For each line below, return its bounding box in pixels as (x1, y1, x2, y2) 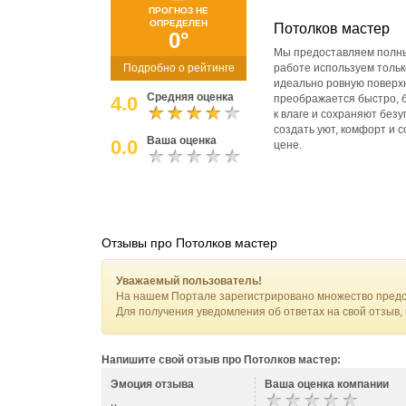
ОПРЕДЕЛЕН (150, 18, 208, 28)
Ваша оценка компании (265, 378, 389, 391)
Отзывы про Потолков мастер (101, 236, 277, 250)
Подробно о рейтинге (122, 62, 235, 74)
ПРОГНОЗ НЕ (149, 5, 208, 15)
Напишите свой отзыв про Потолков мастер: (101, 353, 341, 366)
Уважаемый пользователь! (116, 275, 262, 287)
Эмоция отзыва (111, 378, 194, 391)
